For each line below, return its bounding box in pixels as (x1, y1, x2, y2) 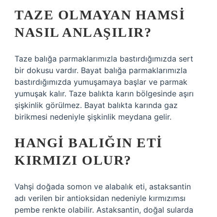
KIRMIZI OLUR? (15, 153, 132, 168)
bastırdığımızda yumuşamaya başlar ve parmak (15, 77, 187, 87)
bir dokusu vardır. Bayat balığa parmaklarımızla (15, 65, 187, 75)
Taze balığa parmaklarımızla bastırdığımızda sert (15, 54, 193, 63)
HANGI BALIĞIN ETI (15, 135, 163, 150)
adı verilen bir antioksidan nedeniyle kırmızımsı (15, 193, 186, 203)
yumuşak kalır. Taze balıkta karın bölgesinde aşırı (15, 89, 194, 98)
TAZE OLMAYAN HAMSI (15, 7, 185, 22)
